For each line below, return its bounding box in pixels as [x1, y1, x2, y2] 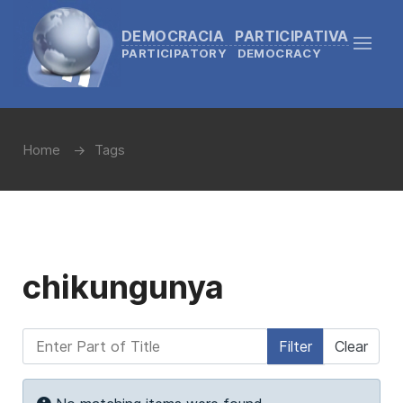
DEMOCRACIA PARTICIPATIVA [121, 26, 349, 45]
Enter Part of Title [22, 329, 146, 347]
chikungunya [22, 267, 224, 307]
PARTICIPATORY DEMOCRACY [121, 45, 322, 60]
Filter [279, 337, 312, 355]
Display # [282, 380, 343, 398]
